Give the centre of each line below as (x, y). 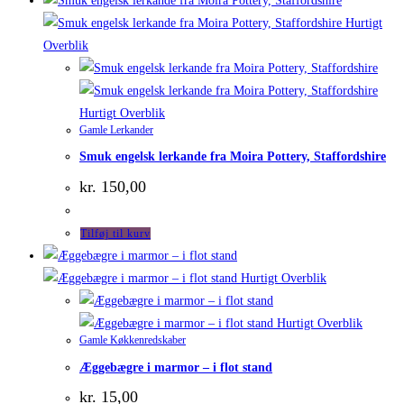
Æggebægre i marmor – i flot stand (176, 367)
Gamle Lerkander (116, 129)
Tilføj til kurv (115, 233)
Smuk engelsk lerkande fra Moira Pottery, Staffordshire (233, 157)
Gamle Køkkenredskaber (133, 340)
